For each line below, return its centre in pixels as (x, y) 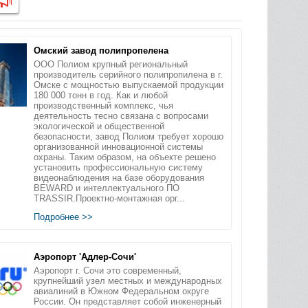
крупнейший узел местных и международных (128, 280)
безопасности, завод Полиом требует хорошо (128, 136)
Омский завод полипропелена (101, 51)
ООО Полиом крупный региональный (110, 64)
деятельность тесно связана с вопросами (121, 116)
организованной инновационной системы (118, 147)
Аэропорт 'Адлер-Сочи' (85, 256)
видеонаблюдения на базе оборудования (119, 178)
